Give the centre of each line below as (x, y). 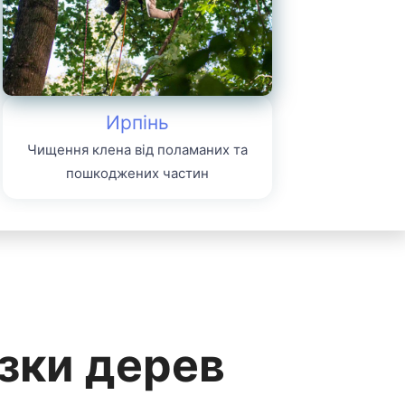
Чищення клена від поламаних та (137, 149)
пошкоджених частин (137, 173)
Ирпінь (137, 122)
